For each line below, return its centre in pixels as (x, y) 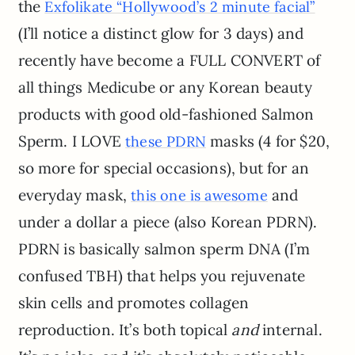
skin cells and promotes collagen (134, 302)
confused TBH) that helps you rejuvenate (162, 275)
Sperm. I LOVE (72, 141)
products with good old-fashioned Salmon (166, 114)
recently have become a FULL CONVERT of (169, 60)
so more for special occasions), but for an (164, 168)
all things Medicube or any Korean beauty (165, 87)
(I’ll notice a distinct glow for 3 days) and (161, 33)
